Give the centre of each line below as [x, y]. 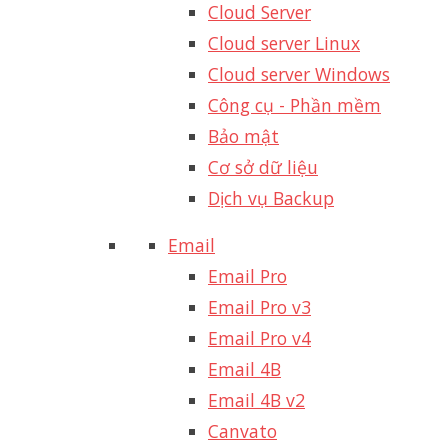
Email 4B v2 [256, 399]
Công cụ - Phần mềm [294, 104]
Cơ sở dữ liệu [263, 166]
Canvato [242, 430]
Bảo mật [243, 135]
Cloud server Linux [284, 42]
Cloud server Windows [299, 73]
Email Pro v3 [259, 306]
